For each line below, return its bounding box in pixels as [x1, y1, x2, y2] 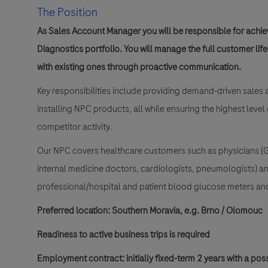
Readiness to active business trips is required [37, 228, 210, 242]
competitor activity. [37, 120, 112, 134]
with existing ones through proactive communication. [37, 60, 243, 74]
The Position [37, 4, 98, 21]
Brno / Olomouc [201, 204, 263, 218]
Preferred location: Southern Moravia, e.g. [37, 204, 201, 218]
